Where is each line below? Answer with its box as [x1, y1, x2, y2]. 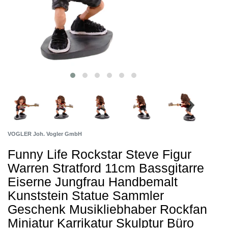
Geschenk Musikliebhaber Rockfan [8, 202, 207, 217]
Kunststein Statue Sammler [8, 188, 164, 203]
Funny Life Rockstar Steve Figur [8, 147, 191, 162]
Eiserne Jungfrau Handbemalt [8, 175, 178, 189]
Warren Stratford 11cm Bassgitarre [8, 161, 204, 176]
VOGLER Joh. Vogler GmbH [8, 131, 82, 137]
